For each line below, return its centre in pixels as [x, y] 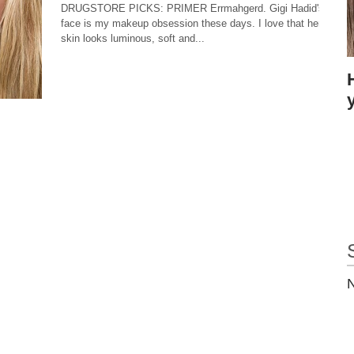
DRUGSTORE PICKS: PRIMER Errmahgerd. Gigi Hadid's [192, 8]
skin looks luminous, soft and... [133, 38]
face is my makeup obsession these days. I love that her [191, 23]
